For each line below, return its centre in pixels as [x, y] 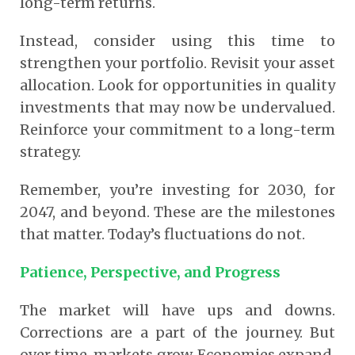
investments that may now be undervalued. [177, 107]
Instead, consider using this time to [177, 40]
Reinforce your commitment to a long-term [177, 129]
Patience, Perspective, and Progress [150, 272]
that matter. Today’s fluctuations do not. [162, 234]
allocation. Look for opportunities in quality [177, 85]
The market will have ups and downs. [177, 310]
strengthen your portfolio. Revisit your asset [177, 63]
